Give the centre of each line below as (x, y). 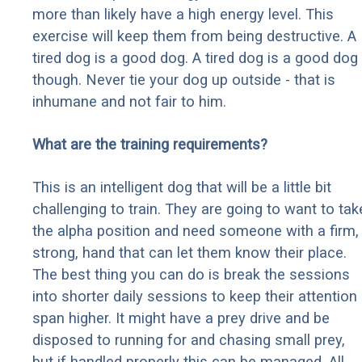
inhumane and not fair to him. (129, 102)
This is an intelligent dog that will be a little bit (182, 187)
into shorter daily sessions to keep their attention (195, 297)
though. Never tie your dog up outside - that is (184, 80)
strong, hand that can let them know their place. (189, 253)
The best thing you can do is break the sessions (191, 275)
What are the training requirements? (150, 145)
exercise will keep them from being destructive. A (194, 36)
